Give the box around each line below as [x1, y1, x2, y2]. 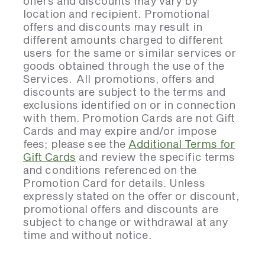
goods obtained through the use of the [23, 59, 225, 72]
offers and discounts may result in [23, 20, 202, 33]
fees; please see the [23, 137, 129, 150]
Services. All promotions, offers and [23, 72, 215, 85]
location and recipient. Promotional [23, 7, 209, 20]
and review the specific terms [76, 150, 235, 163]
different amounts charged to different [23, 33, 224, 46]
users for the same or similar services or [23, 46, 237, 59]
